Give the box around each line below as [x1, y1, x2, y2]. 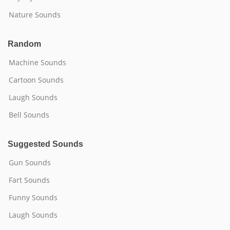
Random [8, 40, 41, 48]
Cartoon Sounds [9, 75, 64, 85]
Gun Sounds [9, 158, 51, 167]
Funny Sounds [9, 193, 57, 202]
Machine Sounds [9, 57, 66, 67]
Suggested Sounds [8, 140, 83, 148]
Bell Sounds [9, 110, 49, 120]
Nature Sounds [9, 10, 61, 20]
